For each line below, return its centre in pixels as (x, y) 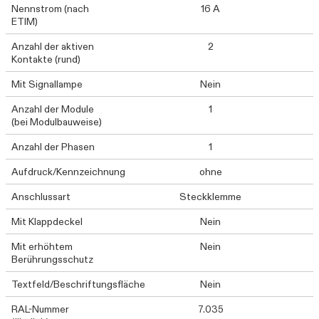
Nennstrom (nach (50, 9)
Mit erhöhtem (42, 246)
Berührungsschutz (52, 259)
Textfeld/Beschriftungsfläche (78, 284)
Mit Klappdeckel (47, 221)
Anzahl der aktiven (53, 46)
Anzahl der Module (53, 109)
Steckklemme (211, 197)
